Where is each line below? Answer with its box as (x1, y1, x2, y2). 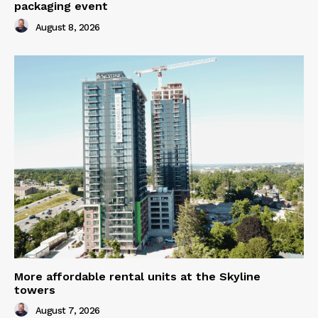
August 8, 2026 (35, 21, 100, 33)
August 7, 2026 (35, 305, 100, 317)
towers (14, 283, 55, 297)
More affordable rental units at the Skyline (14, 270, 261, 283)
